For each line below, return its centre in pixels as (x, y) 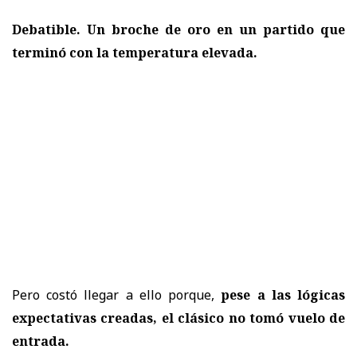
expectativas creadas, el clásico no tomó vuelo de (178, 318)
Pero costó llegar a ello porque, (117, 294)
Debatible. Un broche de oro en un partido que (178, 29)
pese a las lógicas (283, 294)
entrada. (41, 341)
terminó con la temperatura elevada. (135, 52)
